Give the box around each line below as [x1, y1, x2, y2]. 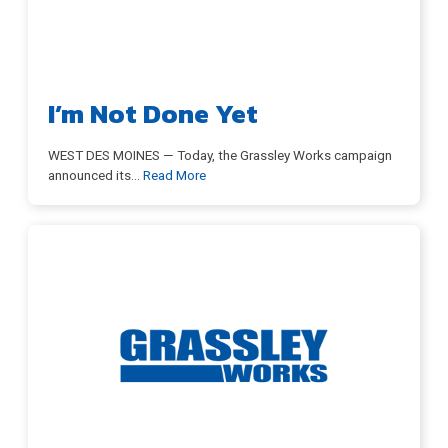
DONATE [187, 122, 261, 150]
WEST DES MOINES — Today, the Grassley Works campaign [48, 146, 392, 163]
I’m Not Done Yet [48, 92, 258, 134]
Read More [143, 166, 206, 183]
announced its [48, 166, 131, 183]
